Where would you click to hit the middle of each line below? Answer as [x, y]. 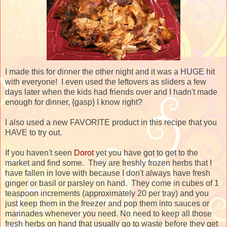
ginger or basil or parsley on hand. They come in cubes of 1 [112, 183]
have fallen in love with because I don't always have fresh [108, 173]
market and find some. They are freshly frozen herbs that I [108, 163]
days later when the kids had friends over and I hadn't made [111, 92]
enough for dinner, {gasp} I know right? [74, 102]
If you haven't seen [40, 153]
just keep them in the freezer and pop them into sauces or [107, 203]
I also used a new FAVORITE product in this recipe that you [111, 122]
